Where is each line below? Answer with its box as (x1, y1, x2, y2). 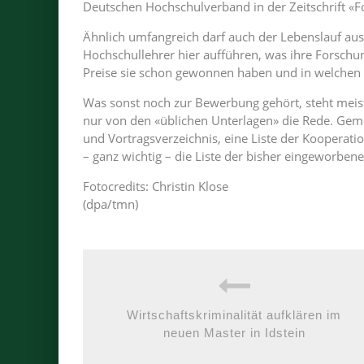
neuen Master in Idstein (162, 326, 305, 340)
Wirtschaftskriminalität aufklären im (127, 308, 341, 322)
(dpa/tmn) (83, 196, 138, 212)
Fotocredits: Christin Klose (83, 178, 228, 194)
